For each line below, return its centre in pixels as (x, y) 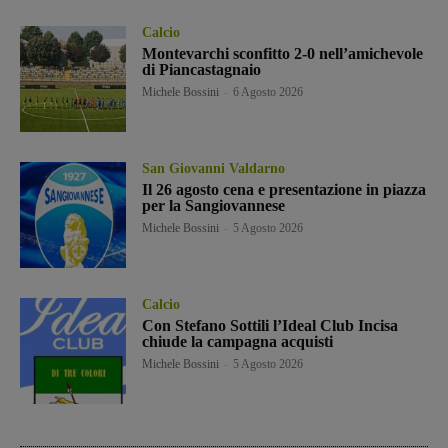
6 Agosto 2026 (268, 91)
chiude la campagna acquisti (238, 341)
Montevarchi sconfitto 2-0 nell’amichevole (283, 53)
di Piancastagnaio (202, 69)
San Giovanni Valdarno (214, 168)
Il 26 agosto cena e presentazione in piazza (284, 189)
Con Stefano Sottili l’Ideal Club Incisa (270, 325)
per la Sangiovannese (214, 205)
